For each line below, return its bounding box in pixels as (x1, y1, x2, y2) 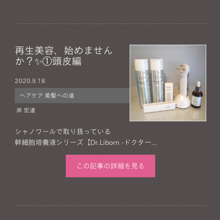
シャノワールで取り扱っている (15, 128, 111, 135)
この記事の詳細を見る (76, 162, 145, 169)
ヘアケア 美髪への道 (19, 92, 74, 98)
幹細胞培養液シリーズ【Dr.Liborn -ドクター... (15, 138, 157, 146)
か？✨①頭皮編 (15, 55, 82, 66)
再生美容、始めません (15, 45, 113, 55)
